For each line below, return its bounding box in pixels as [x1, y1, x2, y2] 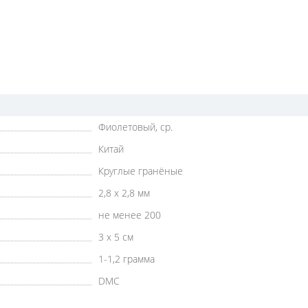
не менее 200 [98, 208, 162, 221]
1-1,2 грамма [98, 252, 155, 265]
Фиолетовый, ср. [98, 120, 173, 133]
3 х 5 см [98, 230, 134, 243]
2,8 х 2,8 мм [98, 186, 151, 199]
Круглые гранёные [98, 164, 184, 177]
